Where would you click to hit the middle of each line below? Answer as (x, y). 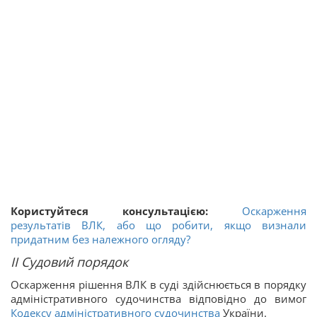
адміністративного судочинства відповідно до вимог (158, 299)
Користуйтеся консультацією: (126, 211)
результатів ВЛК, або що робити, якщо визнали (158, 225)
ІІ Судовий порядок (69, 262)
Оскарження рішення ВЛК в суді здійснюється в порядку (158, 284)
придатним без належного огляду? (100, 239)
